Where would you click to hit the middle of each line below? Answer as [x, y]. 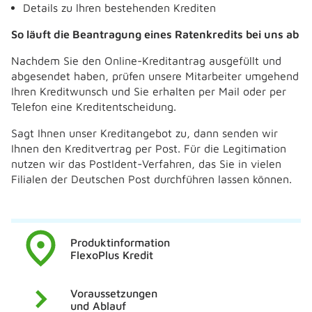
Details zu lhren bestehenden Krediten [119, 8]
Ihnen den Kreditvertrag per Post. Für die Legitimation [149, 148]
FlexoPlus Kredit [111, 255]
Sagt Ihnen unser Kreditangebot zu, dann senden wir [145, 133]
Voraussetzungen [114, 293]
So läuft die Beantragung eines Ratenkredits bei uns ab [155, 34]
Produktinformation [120, 242]
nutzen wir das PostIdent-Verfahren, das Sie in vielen [146, 164]
